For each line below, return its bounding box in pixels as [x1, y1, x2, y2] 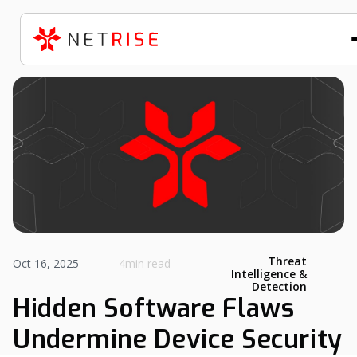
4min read [118, 256, 171, 271]
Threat [267, 253, 307, 269]
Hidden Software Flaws [13, 292, 295, 325]
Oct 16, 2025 [13, 256, 79, 271]
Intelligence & [230, 266, 307, 281]
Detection [251, 279, 307, 294]
